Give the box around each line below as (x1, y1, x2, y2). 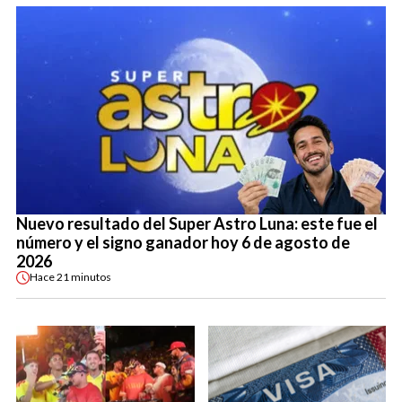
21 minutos (57, 270, 111, 284)
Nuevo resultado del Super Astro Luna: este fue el (16, 213, 378, 233)
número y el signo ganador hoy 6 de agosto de (16, 232, 350, 252)
